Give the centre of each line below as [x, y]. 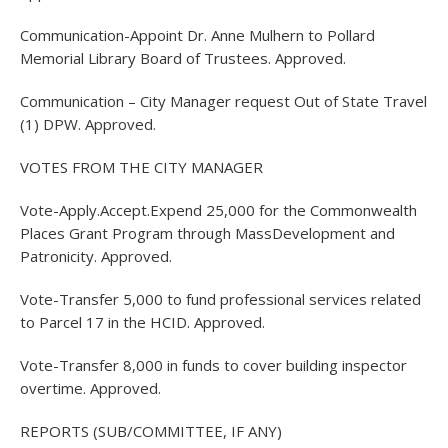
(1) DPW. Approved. [88, 124]
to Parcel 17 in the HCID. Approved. [142, 322]
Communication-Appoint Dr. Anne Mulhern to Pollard [197, 35]
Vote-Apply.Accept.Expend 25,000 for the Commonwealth [218, 210]
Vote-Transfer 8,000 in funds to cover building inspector [213, 365]
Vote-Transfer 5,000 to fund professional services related [220, 299]
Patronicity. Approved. [96, 256]
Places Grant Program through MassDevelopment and [207, 233]
